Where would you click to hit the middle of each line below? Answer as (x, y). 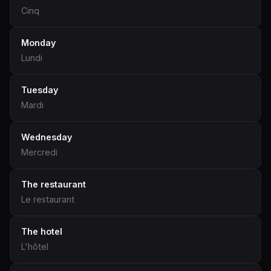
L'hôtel (35, 247)
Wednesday (47, 137)
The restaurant (54, 184)
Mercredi (39, 152)
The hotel (42, 231)
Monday (38, 43)
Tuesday (40, 90)
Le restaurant (48, 199)
